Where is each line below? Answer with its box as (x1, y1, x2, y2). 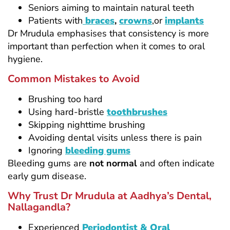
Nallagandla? (8, 200, 70, 214)
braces (83, 14, 114, 27)
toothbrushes (107, 105, 167, 118)
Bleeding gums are (8, 157, 89, 169)
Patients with (28, 14, 83, 27)
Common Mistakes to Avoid (8, 71, 140, 86)
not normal (89, 157, 137, 169)
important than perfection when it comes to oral (8, 40, 205, 52)
